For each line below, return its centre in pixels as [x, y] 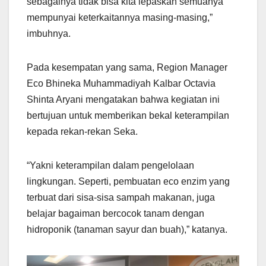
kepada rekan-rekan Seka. [82, 131]
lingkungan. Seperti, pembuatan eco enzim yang [128, 181]
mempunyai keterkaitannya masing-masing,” [120, 17]
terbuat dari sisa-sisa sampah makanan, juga [121, 197]
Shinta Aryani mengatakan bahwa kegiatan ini [123, 99]
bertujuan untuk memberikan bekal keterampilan [128, 115]
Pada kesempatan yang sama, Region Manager [127, 67]
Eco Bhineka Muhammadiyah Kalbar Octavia [121, 83]
